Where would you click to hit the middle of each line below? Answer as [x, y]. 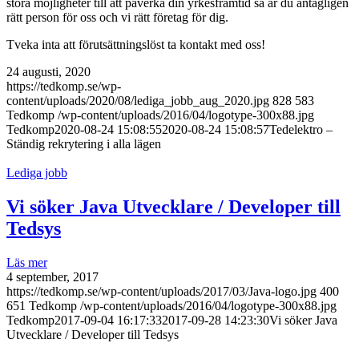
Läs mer [27, 262]
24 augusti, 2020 [48, 71]
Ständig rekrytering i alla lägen [84, 143]
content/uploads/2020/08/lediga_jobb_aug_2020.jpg [138, 100]
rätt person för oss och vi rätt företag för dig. [117, 17]
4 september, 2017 [52, 276]
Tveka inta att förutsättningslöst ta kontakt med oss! [136, 44]
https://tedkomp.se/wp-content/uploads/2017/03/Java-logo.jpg [161, 291]
